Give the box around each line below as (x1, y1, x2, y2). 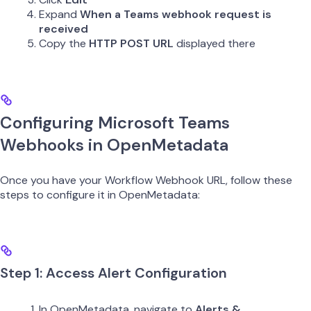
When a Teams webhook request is (80, 7, 271, 22)
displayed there (174, 36, 255, 51)
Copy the (39, 36, 89, 51)
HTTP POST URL (89, 36, 174, 51)
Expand (39, 7, 80, 22)
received (39, 22, 88, 37)
